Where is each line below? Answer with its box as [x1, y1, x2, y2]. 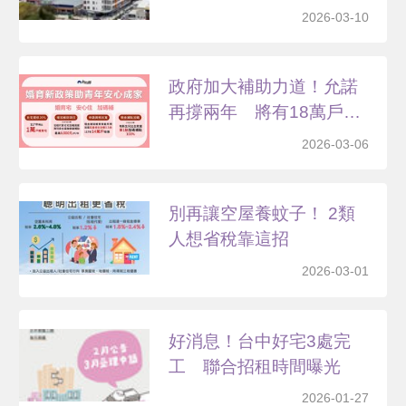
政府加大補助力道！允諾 [169, 77, 359, 97]
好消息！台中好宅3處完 [169, 331, 352, 351]
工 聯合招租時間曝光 [169, 356, 342, 376]
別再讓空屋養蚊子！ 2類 [169, 204, 356, 224]
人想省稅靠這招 [169, 229, 290, 249]
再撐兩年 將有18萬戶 [169, 102, 344, 122]
